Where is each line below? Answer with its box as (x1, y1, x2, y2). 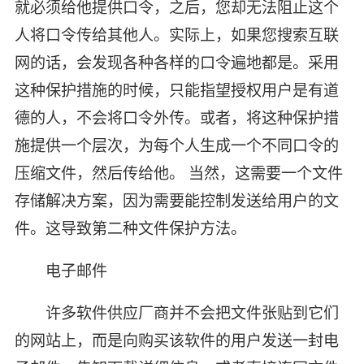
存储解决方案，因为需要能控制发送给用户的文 (14, 190, 339, 212)
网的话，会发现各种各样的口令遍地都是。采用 (14, 52, 339, 74)
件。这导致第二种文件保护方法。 (14, 218, 246, 240)
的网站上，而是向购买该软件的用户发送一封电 (14, 330, 339, 352)
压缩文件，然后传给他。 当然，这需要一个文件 (14, 162, 343, 184)
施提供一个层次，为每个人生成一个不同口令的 (14, 135, 339, 157)
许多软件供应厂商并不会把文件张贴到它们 (14, 302, 339, 324)
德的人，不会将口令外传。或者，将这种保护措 (14, 107, 339, 129)
